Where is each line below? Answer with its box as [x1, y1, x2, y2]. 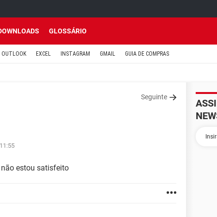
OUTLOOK [1, 50, 26, 57]
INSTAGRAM [61, 50, 90, 57]
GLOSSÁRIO [49, 27, 87, 35]
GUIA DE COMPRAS [125, 50, 169, 57]
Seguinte [141, 93, 167, 101]
